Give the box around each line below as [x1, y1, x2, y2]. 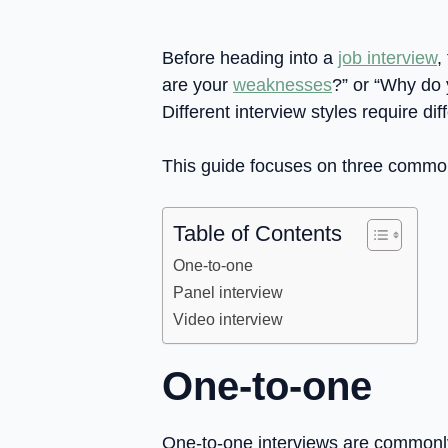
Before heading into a [162, 48, 338, 68]
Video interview [173, 310, 283, 328]
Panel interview [173, 283, 283, 301]
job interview [338, 48, 437, 68]
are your [162, 75, 233, 95]
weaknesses [233, 75, 332, 95]
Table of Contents [173, 221, 342, 246]
